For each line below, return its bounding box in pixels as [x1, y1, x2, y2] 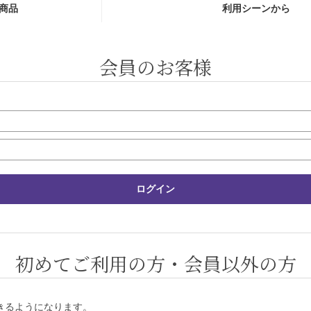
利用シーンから [221, 3, 290, 15]
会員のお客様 [99, 53, 212, 81]
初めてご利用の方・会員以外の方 [15, 250, 296, 278]
